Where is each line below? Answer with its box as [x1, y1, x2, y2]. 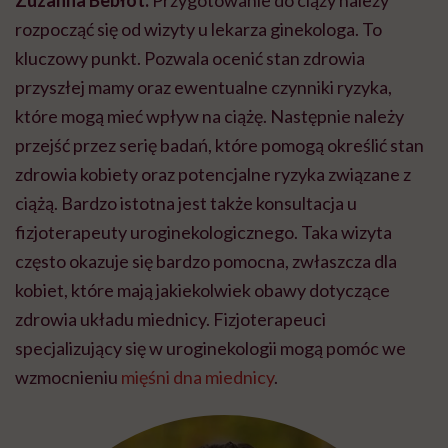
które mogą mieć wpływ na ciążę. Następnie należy [15, 105, 404, 128]
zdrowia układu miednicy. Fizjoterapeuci [15, 308, 326, 331]
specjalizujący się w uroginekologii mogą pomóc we [15, 337, 406, 360]
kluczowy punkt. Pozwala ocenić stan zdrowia [15, 47, 365, 70]
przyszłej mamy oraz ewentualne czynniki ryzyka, [15, 76, 392, 99]
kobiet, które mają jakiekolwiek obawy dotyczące [15, 279, 390, 302]
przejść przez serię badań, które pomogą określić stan [15, 134, 424, 157]
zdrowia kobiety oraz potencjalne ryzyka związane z [15, 163, 411, 186]
